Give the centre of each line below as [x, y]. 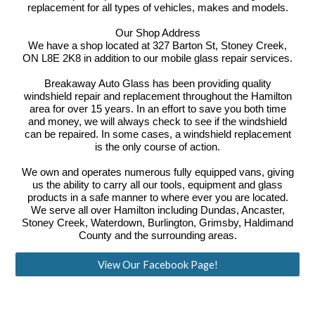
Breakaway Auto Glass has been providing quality [157, 84]
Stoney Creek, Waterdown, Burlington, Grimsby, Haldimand [157, 223]
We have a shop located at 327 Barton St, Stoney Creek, [157, 46]
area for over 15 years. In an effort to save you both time [157, 109]
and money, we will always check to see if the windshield [157, 122]
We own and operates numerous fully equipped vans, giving [157, 173]
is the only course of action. [157, 147]
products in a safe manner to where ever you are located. [157, 198]
